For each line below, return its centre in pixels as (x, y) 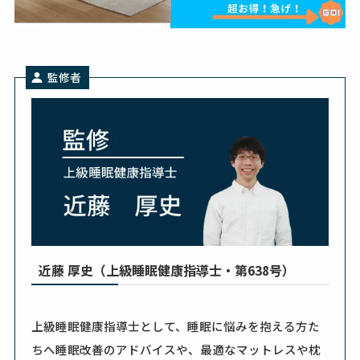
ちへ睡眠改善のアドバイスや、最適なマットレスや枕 (176, 349)
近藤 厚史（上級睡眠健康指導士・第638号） (166, 270)
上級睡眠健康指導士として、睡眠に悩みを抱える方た (176, 325)
